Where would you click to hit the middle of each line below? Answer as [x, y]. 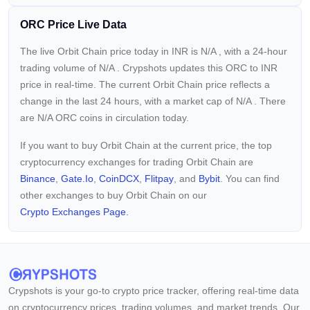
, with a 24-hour [253, 51]
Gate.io [77, 179]
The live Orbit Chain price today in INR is [110, 51]
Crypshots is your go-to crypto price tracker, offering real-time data [154, 291]
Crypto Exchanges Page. [74, 212]
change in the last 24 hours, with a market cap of [128, 101]
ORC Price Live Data [73, 25]
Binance [38, 179]
